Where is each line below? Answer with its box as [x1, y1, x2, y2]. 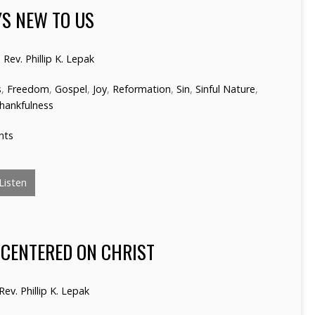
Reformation [112, 82, 171, 96]
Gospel [55, 82, 87, 96]
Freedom [7, 82, 49, 96]
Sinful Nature [195, 82, 255, 96]
